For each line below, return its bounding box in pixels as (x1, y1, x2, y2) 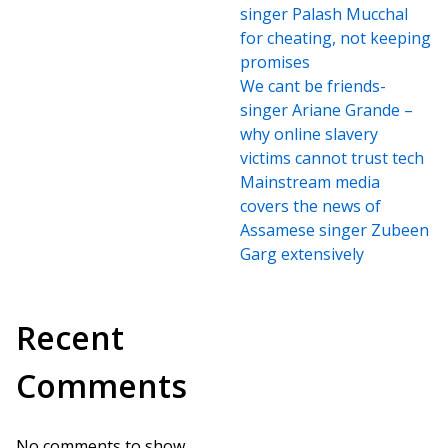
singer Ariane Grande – (240, 99, 413, 121)
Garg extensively (240, 243, 364, 265)
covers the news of (240, 195, 381, 217)
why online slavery (240, 123, 378, 145)
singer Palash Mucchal (240, 3, 408, 25)
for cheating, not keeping (240, 27, 431, 49)
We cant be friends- (240, 75, 386, 97)
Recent (16, 316, 124, 359)
